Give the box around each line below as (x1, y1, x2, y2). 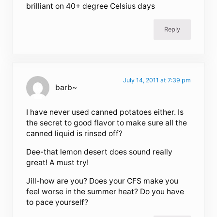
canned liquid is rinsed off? (26, 129, 123, 139)
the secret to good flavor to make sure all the (26, 118, 187, 128)
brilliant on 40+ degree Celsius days (26, 1, 155, 11)
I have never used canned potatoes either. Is (26, 108, 184, 117)
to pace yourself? (26, 198, 89, 207)
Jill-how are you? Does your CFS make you (26, 176, 179, 186)
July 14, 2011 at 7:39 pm (123, 77, 191, 84)
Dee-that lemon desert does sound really (26, 147, 173, 157)
